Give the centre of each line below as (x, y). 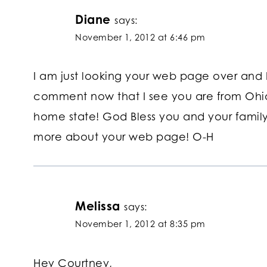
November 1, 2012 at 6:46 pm (140, 37)
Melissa (98, 206)
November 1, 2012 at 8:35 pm (140, 224)
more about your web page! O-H (124, 137)
